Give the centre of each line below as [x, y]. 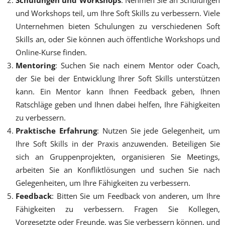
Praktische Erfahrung [56, 130]
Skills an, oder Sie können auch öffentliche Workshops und [118, 39]
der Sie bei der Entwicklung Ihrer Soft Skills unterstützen [118, 78]
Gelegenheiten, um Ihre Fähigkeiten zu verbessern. [103, 183]
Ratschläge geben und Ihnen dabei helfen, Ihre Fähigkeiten [118, 104]
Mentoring [35, 65]
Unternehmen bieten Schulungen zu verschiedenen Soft [118, 26]
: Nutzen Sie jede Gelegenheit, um [158, 130]
